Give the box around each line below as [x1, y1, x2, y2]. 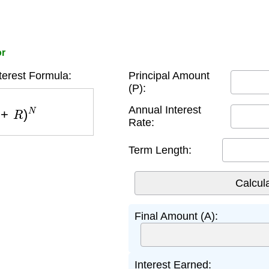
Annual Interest [128, 104, 201, 116]
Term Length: [128, 144, 192, 156]
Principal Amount [128, 70, 210, 82]
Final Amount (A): [134, 210, 218, 222]
